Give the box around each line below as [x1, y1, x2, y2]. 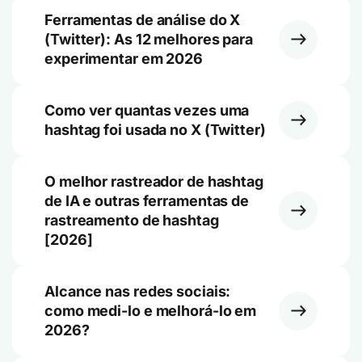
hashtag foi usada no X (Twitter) [44, 120, 266, 138]
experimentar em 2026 [44, 49, 203, 67]
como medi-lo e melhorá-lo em [44, 301, 257, 319]
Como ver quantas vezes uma [44, 101, 250, 119]
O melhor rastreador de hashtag [44, 172, 263, 190]
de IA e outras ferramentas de [44, 192, 250, 209]
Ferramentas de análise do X [44, 11, 241, 28]
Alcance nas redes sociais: [44, 282, 231, 300]
